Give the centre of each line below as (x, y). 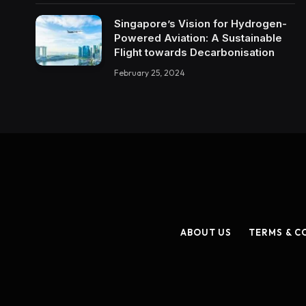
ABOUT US (206, 232)
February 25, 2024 (150, 72)
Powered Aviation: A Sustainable (198, 38)
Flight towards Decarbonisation (194, 52)
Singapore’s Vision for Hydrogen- (200, 23)
